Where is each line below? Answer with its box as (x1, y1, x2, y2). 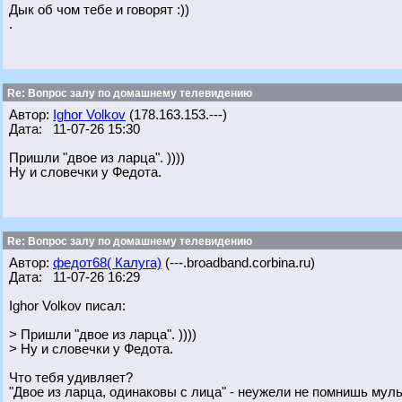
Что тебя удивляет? (9, 371, 133, 385)
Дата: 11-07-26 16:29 (9, 270, 140, 284)
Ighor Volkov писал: (9, 299, 126, 313)
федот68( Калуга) (53, 256, 162, 270)
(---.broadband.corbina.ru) (162, 256, 315, 270)
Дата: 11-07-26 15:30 (9, 122, 140, 136)
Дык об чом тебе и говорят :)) (9, 3, 189, 17)
